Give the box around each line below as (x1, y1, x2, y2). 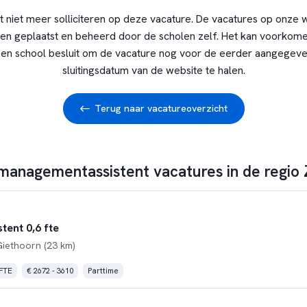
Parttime (87, 265, 119, 275)
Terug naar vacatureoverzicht (94, 102, 228, 114)
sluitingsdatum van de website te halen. (62, 63, 245, 77)
